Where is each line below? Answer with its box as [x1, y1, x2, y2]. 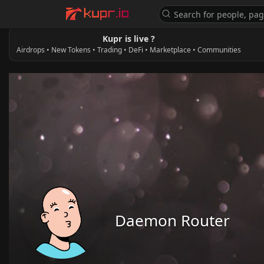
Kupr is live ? [102, 33, 156, 44]
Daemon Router [115, 210, 230, 231]
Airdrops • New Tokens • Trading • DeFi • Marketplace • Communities [16, 45, 241, 55]
